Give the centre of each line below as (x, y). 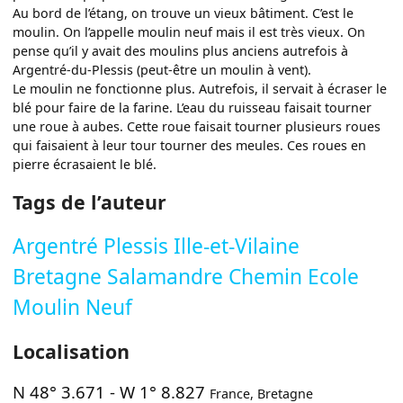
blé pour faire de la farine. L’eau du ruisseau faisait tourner (193, 107)
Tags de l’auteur (90, 202)
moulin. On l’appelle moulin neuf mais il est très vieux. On (189, 31)
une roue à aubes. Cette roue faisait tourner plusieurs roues (197, 126)
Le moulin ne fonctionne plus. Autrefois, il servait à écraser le (200, 88)
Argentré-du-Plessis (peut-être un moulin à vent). (162, 69)
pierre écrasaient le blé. (85, 164)
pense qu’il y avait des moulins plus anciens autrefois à (181, 50)
